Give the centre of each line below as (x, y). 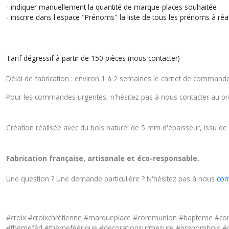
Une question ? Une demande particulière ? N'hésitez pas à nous (111, 179)
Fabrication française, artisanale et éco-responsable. (104, 158)
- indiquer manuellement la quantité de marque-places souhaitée (111, 7)
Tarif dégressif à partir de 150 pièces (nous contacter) (93, 58)
